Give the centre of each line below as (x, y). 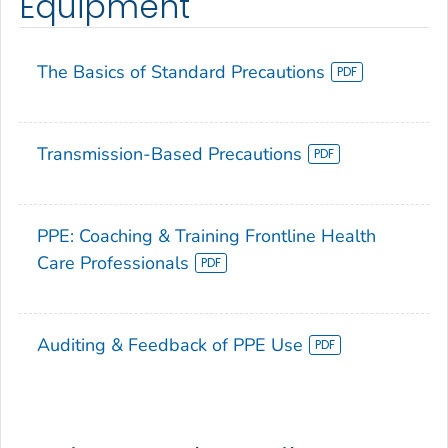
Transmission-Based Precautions (169, 154)
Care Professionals (113, 263)
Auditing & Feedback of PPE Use (170, 345)
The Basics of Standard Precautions (181, 72)
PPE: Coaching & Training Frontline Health (206, 236)
